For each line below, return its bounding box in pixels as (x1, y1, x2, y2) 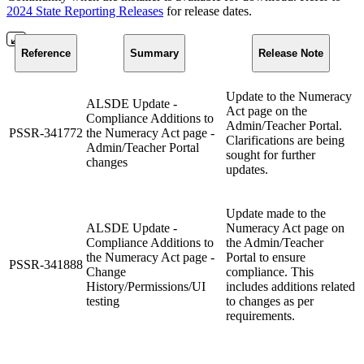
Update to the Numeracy (226, 89, 352, 103)
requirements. (226, 308, 295, 323)
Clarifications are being (226, 132, 344, 147)
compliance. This (226, 264, 314, 279)
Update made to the (226, 206, 326, 220)
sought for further (226, 147, 315, 162)
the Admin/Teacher (226, 235, 323, 249)
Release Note (258, 46, 323, 59)
